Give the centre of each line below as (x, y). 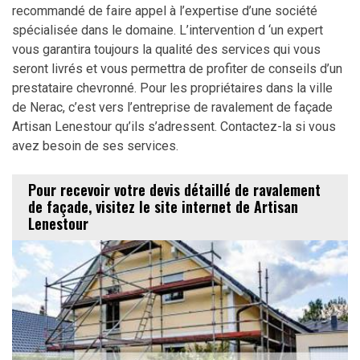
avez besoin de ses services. (95, 145)
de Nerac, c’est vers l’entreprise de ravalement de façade (172, 107)
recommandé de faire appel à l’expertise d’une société (165, 10)
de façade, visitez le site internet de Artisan (163, 207)
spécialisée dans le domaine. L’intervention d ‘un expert (168, 30)
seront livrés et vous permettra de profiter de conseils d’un (177, 68)
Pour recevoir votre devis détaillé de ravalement (174, 190)
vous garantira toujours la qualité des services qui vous (166, 49)
